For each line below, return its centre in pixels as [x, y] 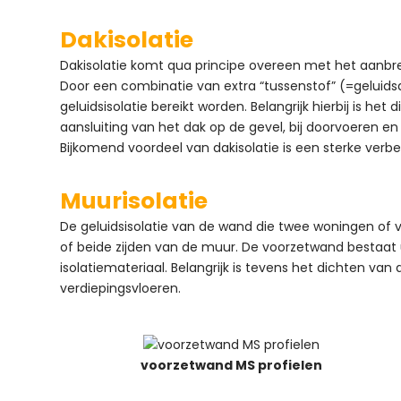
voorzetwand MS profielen [232, 365]
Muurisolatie [134, 200]
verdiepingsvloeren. [121, 288]
